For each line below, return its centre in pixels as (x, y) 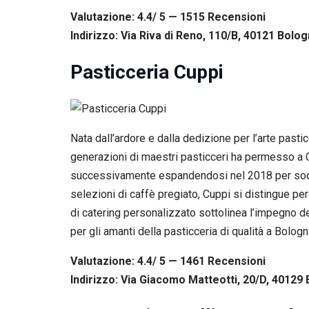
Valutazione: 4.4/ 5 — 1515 (139, 17)
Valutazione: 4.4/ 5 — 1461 (139, 261)
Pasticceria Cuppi (147, 72)
